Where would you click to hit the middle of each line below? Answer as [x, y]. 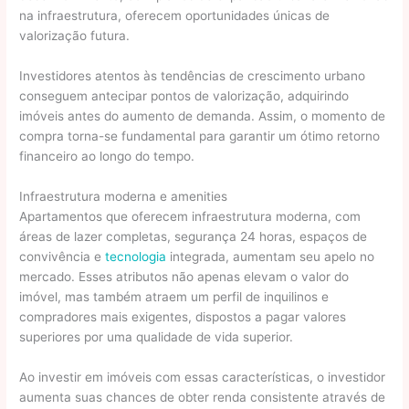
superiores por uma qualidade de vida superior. [157, 336]
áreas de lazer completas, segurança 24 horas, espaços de [194, 236]
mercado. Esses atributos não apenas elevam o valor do [184, 276]
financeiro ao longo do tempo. [107, 156]
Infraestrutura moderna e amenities [124, 196]
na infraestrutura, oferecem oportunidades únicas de [175, 16]
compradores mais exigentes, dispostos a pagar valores [183, 316]
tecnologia [136, 256]
